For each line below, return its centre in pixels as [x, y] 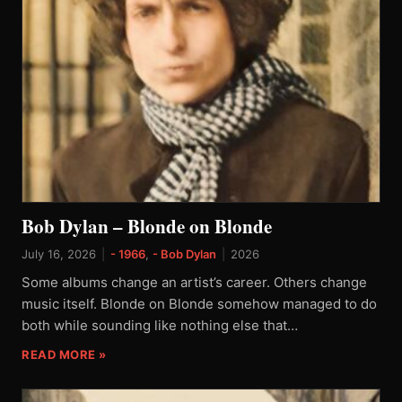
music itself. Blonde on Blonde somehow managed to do [199, 304]
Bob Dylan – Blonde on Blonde [147, 226]
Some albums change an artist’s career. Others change [194, 282]
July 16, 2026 [59, 254]
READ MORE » [64, 354]
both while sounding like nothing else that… [160, 325]
